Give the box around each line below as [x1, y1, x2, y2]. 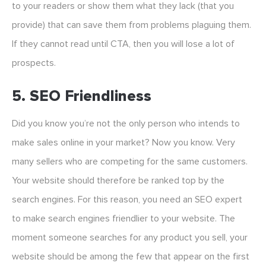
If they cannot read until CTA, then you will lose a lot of [12, 38, 235, 50]
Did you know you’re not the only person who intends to [12, 118, 240, 130]
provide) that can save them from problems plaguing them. [12, 19, 251, 31]
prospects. [12, 57, 58, 69]
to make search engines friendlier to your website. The [12, 213, 235, 225]
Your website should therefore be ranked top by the [12, 175, 224, 187]
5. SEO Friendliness [12, 87, 151, 106]
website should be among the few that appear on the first [12, 251, 249, 263]
